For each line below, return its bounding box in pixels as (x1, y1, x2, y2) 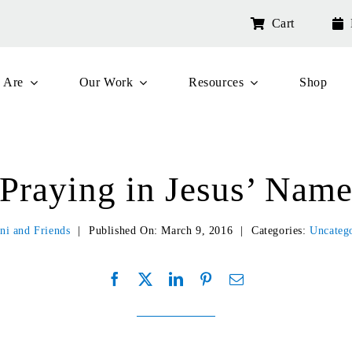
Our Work (79, 75, 134, 90)
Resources (189, 75, 244, 90)
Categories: (251, 224, 310, 236)
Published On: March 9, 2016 (89, 224, 233, 236)
